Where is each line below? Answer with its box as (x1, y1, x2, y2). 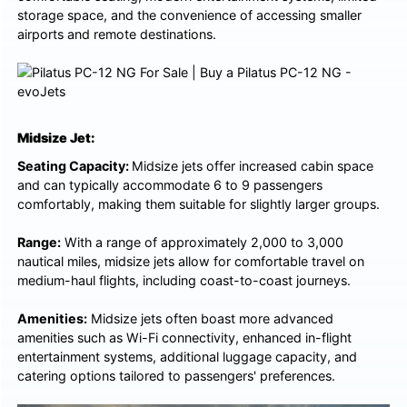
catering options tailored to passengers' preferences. (17, 367, 336, 383)
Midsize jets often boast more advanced (87, 310, 334, 326)
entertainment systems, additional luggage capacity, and (17, 348, 358, 364)
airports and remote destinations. (17, 25, 217, 42)
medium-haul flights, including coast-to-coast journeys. (17, 272, 352, 288)
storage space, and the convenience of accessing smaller (17, 6, 362, 23)
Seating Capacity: (17, 157, 133, 174)
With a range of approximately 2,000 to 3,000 (61, 233, 344, 250)
